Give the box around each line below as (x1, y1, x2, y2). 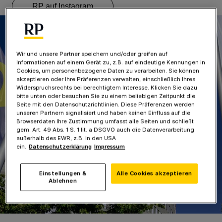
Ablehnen (49, 177, 77, 185)
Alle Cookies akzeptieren (116, 170, 192, 177)
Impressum (94, 143, 125, 151)
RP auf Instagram (32, 2, 93, 11)
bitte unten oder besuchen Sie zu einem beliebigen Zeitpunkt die (16, 93, 196, 100)
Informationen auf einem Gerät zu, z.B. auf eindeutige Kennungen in (16, 59, 206, 66)
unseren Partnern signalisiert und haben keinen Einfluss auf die (16, 110, 191, 117)
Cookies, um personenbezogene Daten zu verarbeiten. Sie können (16, 67, 200, 75)
